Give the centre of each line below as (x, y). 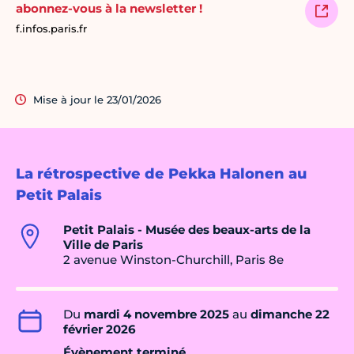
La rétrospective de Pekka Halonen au (161, 174)
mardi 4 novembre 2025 (156, 314)
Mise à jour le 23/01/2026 (97, 100)
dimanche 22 (290, 314)
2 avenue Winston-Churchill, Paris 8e (173, 260)
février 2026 (100, 330)
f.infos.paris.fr (51, 29)
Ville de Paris (103, 245)
